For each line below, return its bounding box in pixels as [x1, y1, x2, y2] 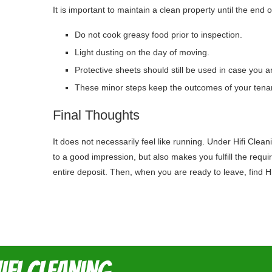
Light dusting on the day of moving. [75, 47, 209, 57]
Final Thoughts [53, 107, 140, 123]
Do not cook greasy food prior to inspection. [75, 29, 242, 39]
